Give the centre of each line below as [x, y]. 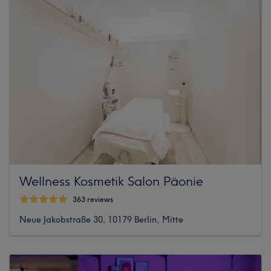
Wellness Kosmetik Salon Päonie [111, 181]
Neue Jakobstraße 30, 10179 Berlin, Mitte [101, 219]
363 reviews [93, 200]
